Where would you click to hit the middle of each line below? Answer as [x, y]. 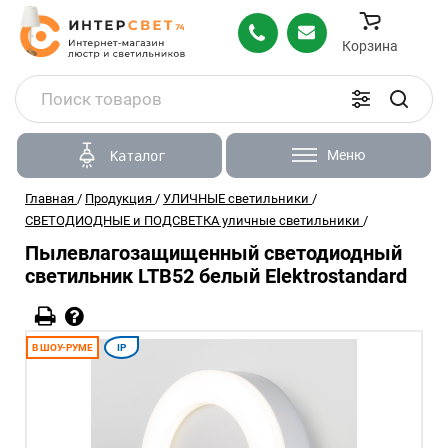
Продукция [118, 198]
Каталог [137, 155]
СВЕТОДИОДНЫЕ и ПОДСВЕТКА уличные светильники [192, 220]
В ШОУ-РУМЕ [62, 347]
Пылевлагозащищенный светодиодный [213, 253]
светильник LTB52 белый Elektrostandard [216, 276]
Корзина [370, 45]
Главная [49, 198]
